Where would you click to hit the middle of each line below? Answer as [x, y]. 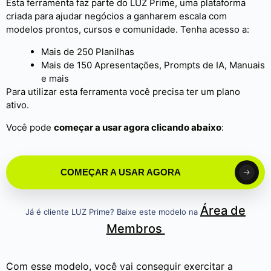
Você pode [30, 127]
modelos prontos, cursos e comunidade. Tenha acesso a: [128, 29]
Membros [135, 229]
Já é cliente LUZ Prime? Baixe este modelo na [113, 212]
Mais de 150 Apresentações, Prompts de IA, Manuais [153, 65]
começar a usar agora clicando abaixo [138, 127]
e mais [55, 78]
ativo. [18, 105]
